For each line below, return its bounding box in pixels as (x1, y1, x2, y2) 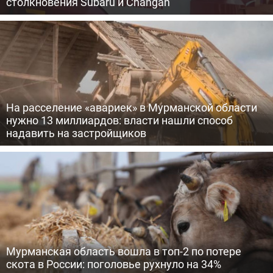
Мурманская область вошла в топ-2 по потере (6, 244, 241, 258)
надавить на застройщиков (6, 126, 146, 140)
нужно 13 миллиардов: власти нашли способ (6, 113, 233, 127)
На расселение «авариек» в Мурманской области (6, 100, 257, 115)
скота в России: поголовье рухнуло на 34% (6, 257, 221, 271)
